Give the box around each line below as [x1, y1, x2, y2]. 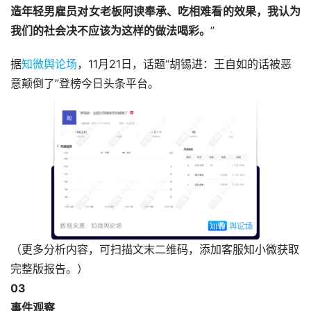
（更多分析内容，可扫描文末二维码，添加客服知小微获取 [10, 242, 299, 257]
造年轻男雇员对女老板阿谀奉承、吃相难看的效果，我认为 [10, 4, 301, 19]
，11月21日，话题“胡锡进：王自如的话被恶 [77, 57, 292, 72]
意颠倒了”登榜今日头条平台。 [10, 76, 159, 91]
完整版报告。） [10, 262, 88, 276]
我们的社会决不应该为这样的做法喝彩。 [10, 24, 210, 38]
